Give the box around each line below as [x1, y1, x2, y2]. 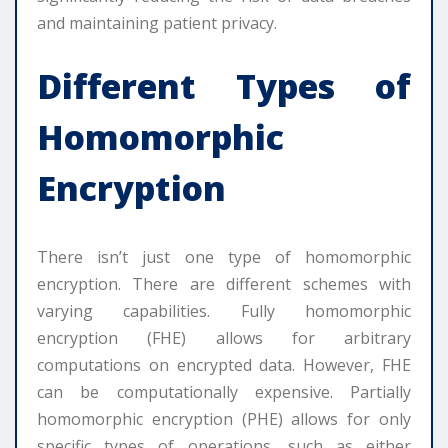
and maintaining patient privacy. [37, 12, 277, 35]
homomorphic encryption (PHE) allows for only [37, 408, 411, 431]
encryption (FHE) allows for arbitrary [37, 327, 411, 350]
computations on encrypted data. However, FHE [37, 354, 411, 377]
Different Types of [37, 63, 411, 110]
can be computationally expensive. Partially [37, 381, 411, 404]
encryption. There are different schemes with [37, 273, 411, 296]
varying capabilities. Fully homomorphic [37, 300, 411, 323]
